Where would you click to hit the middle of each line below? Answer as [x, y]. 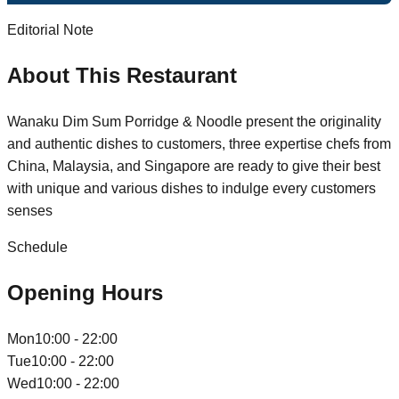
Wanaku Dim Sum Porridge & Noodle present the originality [194, 121]
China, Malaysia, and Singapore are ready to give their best [194, 166]
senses [30, 210]
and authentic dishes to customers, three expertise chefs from [199, 143]
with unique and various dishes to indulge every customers [191, 188]
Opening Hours [85, 292]
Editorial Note [50, 30]
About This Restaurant [122, 75]
